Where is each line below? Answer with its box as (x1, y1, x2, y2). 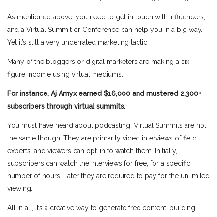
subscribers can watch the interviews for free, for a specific (7, 159, 190, 167)
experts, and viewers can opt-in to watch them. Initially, (7, 146, 177, 155)
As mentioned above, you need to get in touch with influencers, (7, 13, 205, 21)
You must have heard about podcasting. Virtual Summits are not (7, 121, 206, 129)
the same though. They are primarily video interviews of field (7, 134, 197, 142)
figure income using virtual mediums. (7, 70, 123, 78)
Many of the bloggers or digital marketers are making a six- (7, 57, 192, 65)
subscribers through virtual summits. (7, 102, 125, 110)
